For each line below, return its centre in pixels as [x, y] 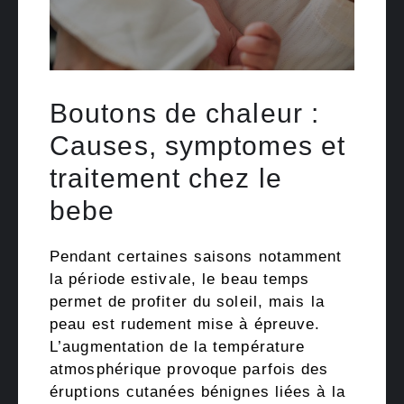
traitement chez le [166, 178]
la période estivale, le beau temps [180, 279]
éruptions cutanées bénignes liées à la [197, 391]
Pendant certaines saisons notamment [196, 256]
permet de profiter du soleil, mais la [187, 301]
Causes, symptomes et [198, 145]
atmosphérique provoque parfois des [189, 369]
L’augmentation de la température [178, 346]
